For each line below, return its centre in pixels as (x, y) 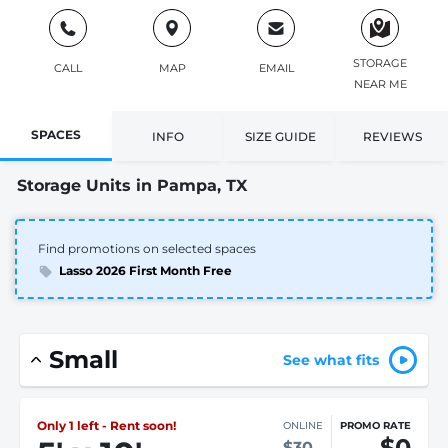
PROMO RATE (375, 425)
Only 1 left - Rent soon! (106, 425)
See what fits (331, 360)
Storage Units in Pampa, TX (132, 185)
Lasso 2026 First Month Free (145, 270)
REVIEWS (392, 136)
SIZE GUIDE (280, 136)
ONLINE (303, 425)
